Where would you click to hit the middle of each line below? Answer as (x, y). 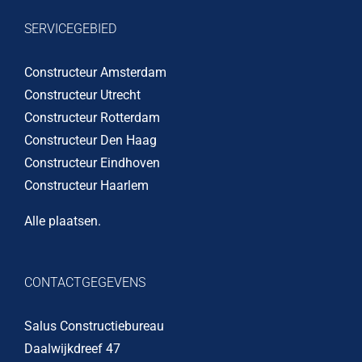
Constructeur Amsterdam (95, 73)
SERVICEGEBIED (70, 29)
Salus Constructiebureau (94, 326)
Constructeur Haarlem (86, 186)
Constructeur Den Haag (90, 141)
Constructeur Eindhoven (92, 163)
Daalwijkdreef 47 (72, 349)
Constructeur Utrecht (82, 95)
